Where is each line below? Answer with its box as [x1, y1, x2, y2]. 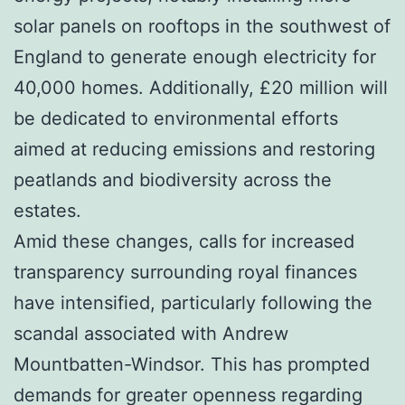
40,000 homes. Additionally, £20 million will [14, 76, 388, 99]
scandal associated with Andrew [14, 322, 288, 344]
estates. [14, 199, 81, 221]
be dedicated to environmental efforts [14, 107, 338, 129]
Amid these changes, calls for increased [14, 230, 354, 252]
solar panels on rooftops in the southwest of [14, 14, 391, 37]
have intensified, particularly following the [14, 291, 372, 314]
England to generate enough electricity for [14, 45, 376, 68]
